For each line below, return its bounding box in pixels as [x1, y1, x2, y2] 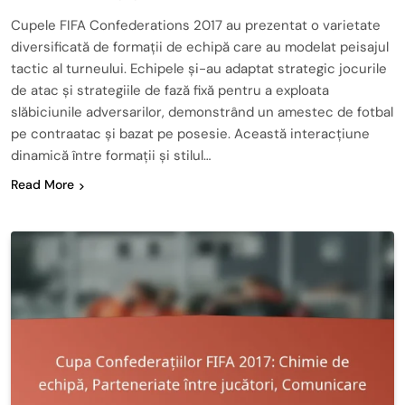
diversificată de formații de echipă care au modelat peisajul [11, 38, 389, 57]
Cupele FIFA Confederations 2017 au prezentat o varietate [11, 16, 381, 35]
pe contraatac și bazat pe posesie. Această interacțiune [11, 125, 370, 144]
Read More [11, 176, 74, 193]
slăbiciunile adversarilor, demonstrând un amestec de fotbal [11, 103, 393, 122]
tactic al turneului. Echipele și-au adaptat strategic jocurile [11, 60, 387, 79]
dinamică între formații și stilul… [11, 146, 211, 165]
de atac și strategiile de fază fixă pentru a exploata [11, 81, 329, 100]
